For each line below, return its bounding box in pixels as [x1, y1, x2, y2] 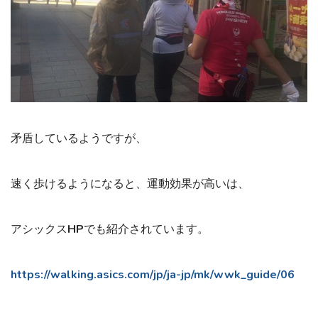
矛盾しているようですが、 [11, 130, 147, 146]
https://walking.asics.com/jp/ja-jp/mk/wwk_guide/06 [11, 266, 295, 283]
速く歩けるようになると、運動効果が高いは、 [11, 175, 249, 192]
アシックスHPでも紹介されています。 [11, 221, 209, 237]
